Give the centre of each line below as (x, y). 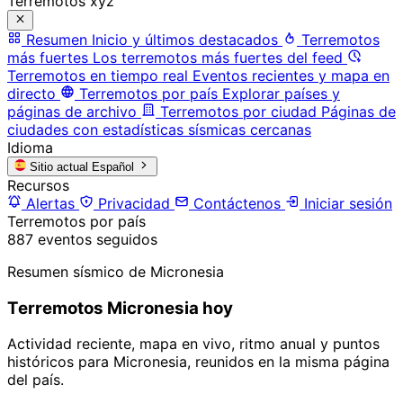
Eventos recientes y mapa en (291, 75)
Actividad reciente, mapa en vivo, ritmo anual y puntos (193, 344)
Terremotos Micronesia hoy (120, 308)
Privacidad (134, 203)
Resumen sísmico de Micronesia (116, 271)
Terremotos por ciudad (238, 111)
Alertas (50, 203)
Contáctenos (237, 203)
